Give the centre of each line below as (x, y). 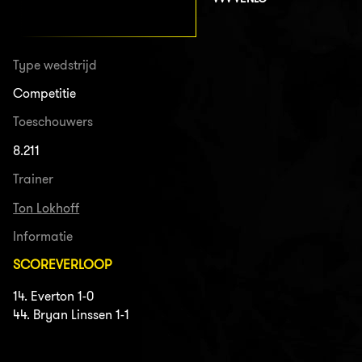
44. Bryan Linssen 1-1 (72, 314)
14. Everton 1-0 (54, 296)
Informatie (43, 236)
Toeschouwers (53, 122)
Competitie (45, 94)
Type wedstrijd (55, 65)
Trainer (34, 179)
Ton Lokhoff (46, 208)
